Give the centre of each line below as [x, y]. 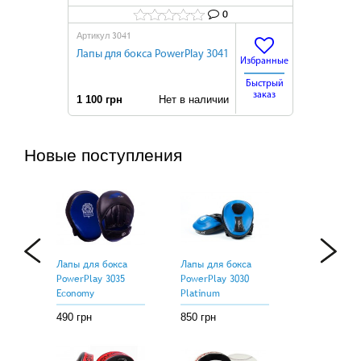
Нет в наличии [189, 100]
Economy [75, 293]
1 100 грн [100, 100]
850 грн [198, 317]
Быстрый [264, 84]
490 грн [74, 317]
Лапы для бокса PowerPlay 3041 [153, 54]
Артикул [94, 35]
